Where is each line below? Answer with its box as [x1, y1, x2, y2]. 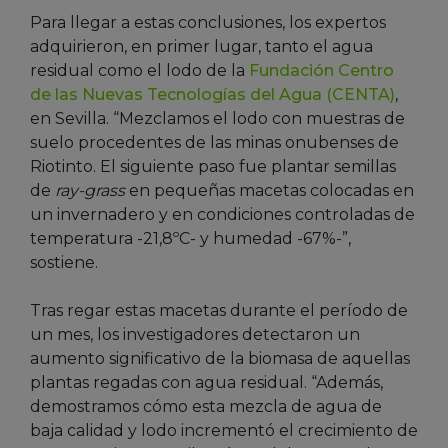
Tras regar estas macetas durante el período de [30, 301, 408, 321]
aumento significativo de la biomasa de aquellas [30, 349, 410, 369]
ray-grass [55, 181, 125, 201]
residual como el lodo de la [30, 61, 249, 81]
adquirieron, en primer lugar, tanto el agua [30, 37, 373, 57]
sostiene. [30, 253, 98, 273]
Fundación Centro [249, 61, 394, 81]
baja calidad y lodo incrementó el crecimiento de [30, 421, 418, 441]
